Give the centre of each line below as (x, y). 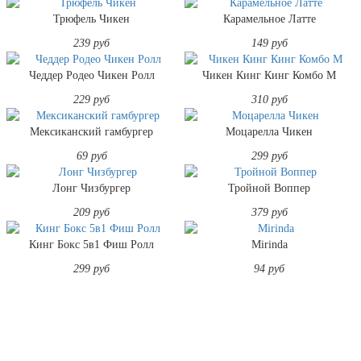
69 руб (91, 156)
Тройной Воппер (270, 188)
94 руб (270, 268)
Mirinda (269, 244)
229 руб (92, 99)
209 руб (92, 212)
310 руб (269, 99)
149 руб (269, 43)
